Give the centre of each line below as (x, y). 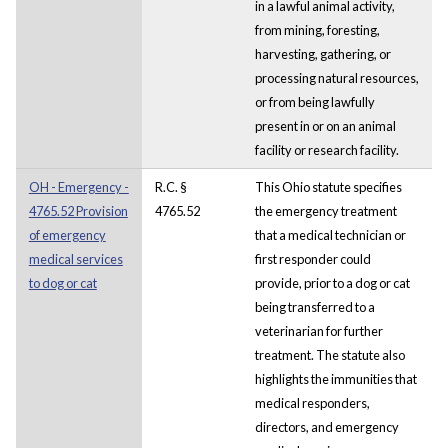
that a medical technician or (330, 234)
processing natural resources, (336, 77)
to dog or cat (62, 282)
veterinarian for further (318, 330)
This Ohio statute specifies (328, 186)
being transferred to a (314, 306)
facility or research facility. (326, 149)
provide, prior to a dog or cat (332, 282)
